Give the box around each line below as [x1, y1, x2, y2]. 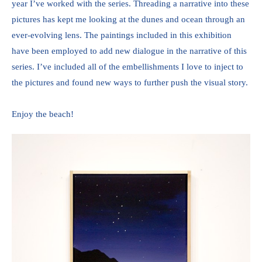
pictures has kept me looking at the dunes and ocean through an [12, 15, 245, 24]
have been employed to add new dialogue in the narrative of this [12, 46, 247, 56]
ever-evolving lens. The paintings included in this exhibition [12, 30, 232, 40]
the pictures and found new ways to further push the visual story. [12, 78, 250, 87]
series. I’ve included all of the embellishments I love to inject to [12, 62, 243, 71]
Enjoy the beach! [12, 109, 78, 119]
